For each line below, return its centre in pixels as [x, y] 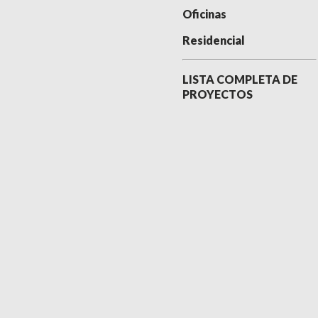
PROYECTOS [217, 94]
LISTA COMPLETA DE [240, 79]
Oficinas [204, 14]
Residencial [213, 40]
